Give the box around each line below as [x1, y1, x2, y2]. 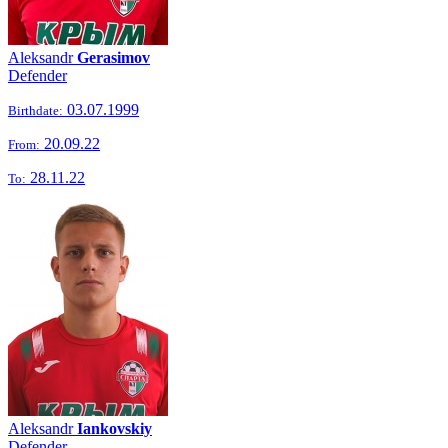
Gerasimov [77, 49, 150, 66]
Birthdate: [8, 103, 63, 118]
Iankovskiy [77, 420, 152, 437]
